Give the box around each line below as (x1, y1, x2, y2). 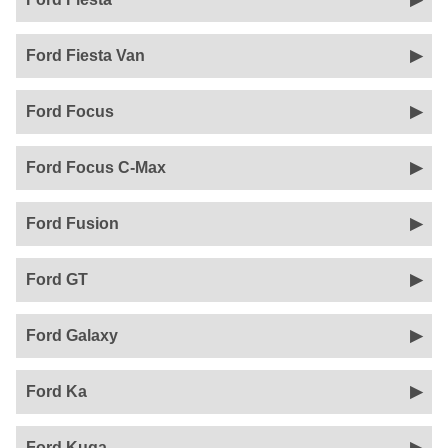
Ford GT (26, 271, 88, 288)
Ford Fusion (26, 215, 119, 232)
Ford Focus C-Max (26, 159, 166, 176)
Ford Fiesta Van (26, 47, 145, 64)
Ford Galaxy (26, 327, 118, 344)
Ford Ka (26, 383, 87, 400)
